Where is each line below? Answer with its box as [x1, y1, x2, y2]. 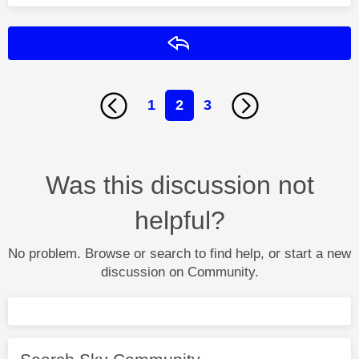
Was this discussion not [45, 170, 314, 200]
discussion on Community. [100, 264, 259, 280]
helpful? [134, 205, 225, 235]
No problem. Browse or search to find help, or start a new [8, 245, 351, 261]
